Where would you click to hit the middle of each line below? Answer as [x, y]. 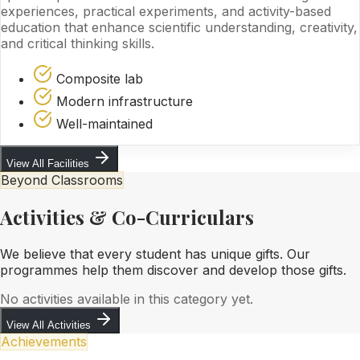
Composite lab [100, 78]
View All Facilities [49, 163]
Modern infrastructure [125, 101]
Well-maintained [104, 123]
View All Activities [50, 325]
